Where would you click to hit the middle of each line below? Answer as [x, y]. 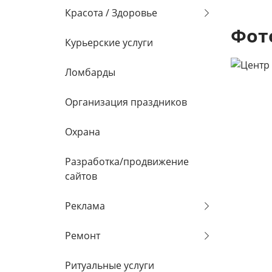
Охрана [83, 132]
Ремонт [83, 236]
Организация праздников [126, 102]
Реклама [85, 206]
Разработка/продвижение [127, 161]
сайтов [81, 176]
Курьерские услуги [109, 42]
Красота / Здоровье [111, 13]
